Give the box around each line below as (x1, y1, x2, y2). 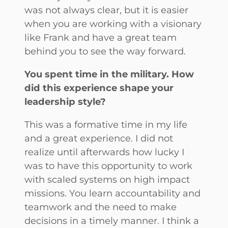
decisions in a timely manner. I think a (24, 214, 199, 226)
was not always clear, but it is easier (24, 4, 188, 16)
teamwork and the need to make (24, 201, 177, 213)
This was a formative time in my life (24, 118, 187, 130)
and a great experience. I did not (24, 132, 173, 144)
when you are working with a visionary (24, 17, 202, 30)
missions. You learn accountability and (24, 187, 201, 199)
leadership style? (24, 95, 106, 107)
